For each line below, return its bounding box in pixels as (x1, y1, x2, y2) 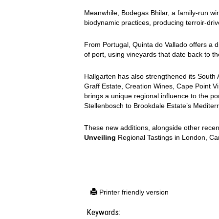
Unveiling (84, 133, 116, 141)
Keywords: (87, 207, 120, 217)
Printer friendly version (97, 188, 169, 196)
